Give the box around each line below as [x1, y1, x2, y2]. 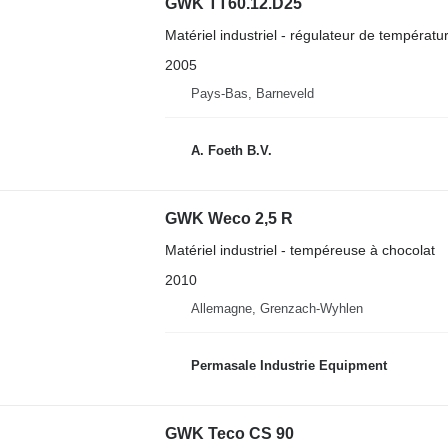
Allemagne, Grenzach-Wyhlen [190, 300, 363, 316]
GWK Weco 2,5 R [164, 209, 293, 227]
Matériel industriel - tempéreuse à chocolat [164, 241, 435, 258]
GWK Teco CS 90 [164, 424, 294, 442]
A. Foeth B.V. [190, 143, 272, 159]
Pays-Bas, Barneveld [190, 85, 314, 101]
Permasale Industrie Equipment [190, 358, 387, 374]
